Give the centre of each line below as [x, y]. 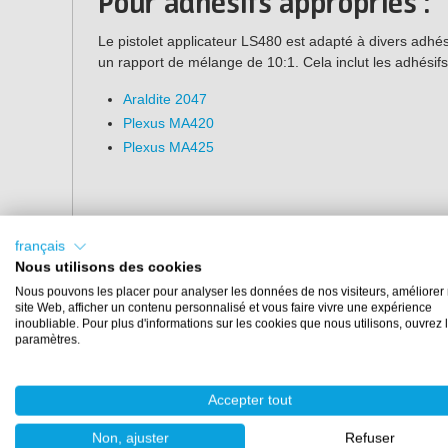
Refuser [370, 438]
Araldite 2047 [165, 98]
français [40, 246]
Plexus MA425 [168, 146]
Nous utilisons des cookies [108, 267]
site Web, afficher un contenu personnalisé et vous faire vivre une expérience [223, 307]
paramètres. [47, 339]
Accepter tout [250, 400]
